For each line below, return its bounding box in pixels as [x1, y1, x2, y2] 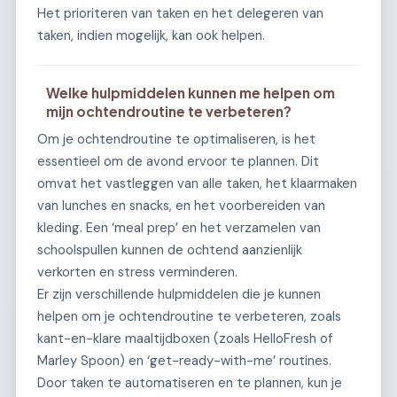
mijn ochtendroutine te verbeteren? [46, 103, 292, 121]
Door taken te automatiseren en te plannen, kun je [37, 374, 342, 393]
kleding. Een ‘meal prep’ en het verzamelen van [37, 219, 321, 237]
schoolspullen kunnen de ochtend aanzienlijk [37, 241, 302, 260]
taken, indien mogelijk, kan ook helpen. [37, 27, 265, 45]
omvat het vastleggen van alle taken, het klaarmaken [37, 175, 357, 193]
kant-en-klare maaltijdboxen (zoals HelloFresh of [37, 330, 332, 348]
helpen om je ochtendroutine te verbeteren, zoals [37, 307, 341, 326]
